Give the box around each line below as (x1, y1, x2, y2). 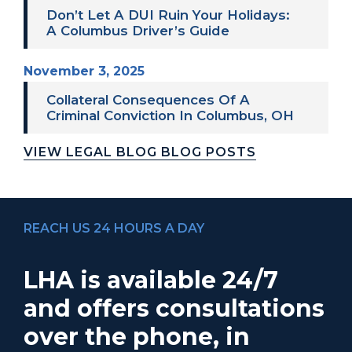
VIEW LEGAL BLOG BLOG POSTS (24, 145, 256, 159)
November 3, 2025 (24, 64, 145, 79)
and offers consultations (24, 294, 324, 324)
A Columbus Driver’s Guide (46, 23, 229, 38)
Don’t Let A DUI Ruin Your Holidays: (46, 7, 290, 23)
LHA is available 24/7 (24, 266, 278, 295)
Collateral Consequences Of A (46, 92, 250, 108)
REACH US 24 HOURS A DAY (24, 221, 204, 236)
